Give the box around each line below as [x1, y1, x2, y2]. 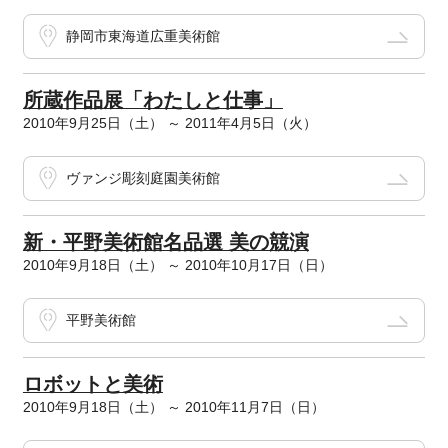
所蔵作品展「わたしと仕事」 [22, 89, 283, 112]
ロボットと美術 [22, 373, 163, 396]
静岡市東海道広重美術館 [65, 28, 220, 45]
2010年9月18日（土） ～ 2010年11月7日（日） [22, 399, 325, 416]
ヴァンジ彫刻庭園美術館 [65, 170, 220, 187]
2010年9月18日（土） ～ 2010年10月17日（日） [22, 257, 333, 274]
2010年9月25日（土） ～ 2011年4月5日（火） [22, 115, 317, 132]
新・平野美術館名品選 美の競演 [22, 231, 309, 254]
